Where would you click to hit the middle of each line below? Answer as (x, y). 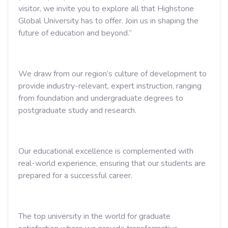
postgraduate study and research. (77, 110)
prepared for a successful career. (75, 176)
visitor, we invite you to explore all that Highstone (106, 9)
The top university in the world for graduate (94, 216)
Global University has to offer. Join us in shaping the (108, 21)
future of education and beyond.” (75, 33)
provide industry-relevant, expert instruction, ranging (110, 86)
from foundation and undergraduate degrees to (101, 98)
